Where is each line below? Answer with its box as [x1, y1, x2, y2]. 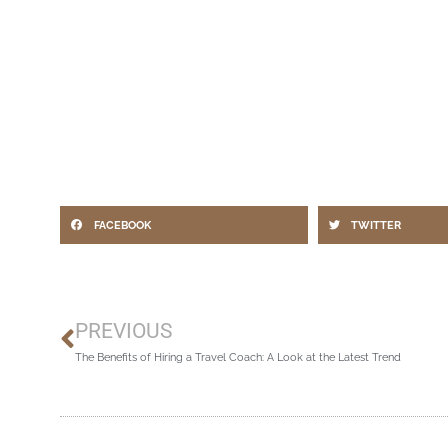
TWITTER [351, 217, 402, 232]
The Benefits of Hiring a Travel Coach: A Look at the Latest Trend [75, 349, 401, 364]
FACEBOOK [93, 217, 151, 232]
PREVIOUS [75, 318, 172, 343]
